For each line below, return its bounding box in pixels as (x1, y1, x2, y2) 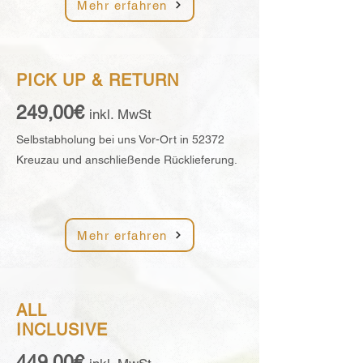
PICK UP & (16, 70, 109, 90)
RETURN (109, 70, 179, 90)
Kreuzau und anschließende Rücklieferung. (16, 153, 237, 166)
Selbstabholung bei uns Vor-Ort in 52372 (16, 133, 224, 146)
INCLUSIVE (16, 320, 108, 340)
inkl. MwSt (89, 106, 152, 122)
